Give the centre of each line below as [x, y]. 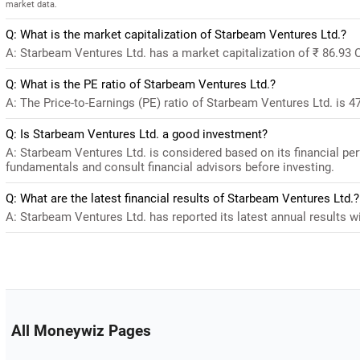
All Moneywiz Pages [81, 331]
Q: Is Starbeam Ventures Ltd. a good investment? [137, 134]
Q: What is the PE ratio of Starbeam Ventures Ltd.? [141, 84]
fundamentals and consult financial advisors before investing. [170, 167]
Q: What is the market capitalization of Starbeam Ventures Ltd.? [176, 34]
